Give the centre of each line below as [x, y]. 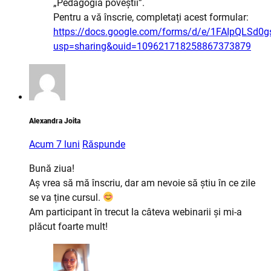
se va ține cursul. [66, 197]
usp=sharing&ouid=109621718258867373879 [152, 47]
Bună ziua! [52, 168]
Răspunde [104, 144]
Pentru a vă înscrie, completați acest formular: [151, 18]
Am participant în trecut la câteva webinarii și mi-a [135, 212]
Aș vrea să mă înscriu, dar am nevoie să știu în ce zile [142, 183]
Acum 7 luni [54, 144]
